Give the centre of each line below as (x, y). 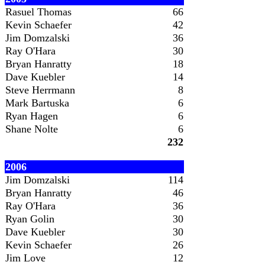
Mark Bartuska (37, 103)
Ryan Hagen (32, 116)
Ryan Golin (30, 219)
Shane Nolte (32, 129)
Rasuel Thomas (38, 12)
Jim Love (25, 258)
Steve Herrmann (40, 90)
